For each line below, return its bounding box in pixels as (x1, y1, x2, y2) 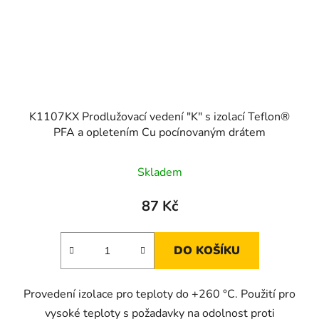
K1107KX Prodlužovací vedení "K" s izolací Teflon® (29, 108, 290, 125)
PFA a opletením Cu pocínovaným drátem (53, 124, 266, 140)
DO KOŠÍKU (173, 242, 240, 258)
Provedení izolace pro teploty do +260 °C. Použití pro (23, 286, 296, 302)
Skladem (137, 164, 182, 180)
